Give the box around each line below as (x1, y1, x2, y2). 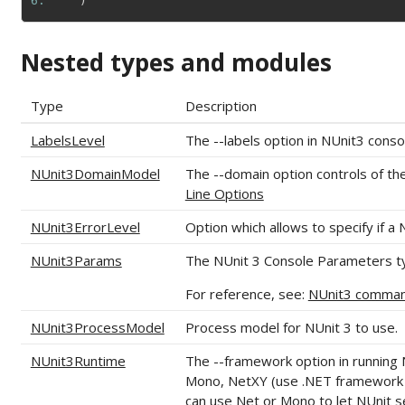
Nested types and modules (20, 46, 332, 80)
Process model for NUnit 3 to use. (184, 318, 398, 337)
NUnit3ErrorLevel (30, 218, 140, 237)
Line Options (184, 184, 264, 203)
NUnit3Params (30, 251, 122, 270)
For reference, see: (184, 285, 308, 304)
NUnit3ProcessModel (30, 318, 165, 337)
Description (184, 97, 257, 116)
